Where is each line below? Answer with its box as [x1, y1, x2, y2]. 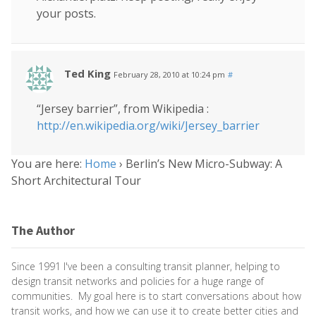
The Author [11, 222, 75, 239]
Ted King [64, 66, 111, 81]
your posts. [37, 6, 96, 22]
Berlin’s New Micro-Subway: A [126, 156, 282, 172]
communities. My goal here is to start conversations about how [11, 288, 301, 303]
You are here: [11, 156, 82, 172]
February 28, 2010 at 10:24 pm [114, 69, 225, 80]
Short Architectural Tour [11, 173, 141, 189]
